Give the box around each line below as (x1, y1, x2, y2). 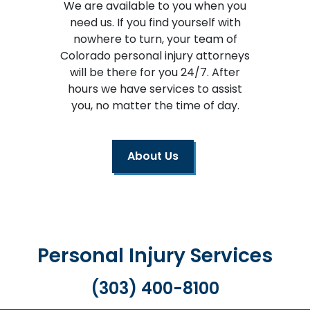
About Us (127, 148, 179, 165)
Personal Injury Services (37, 242, 273, 270)
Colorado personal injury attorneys (60, 48, 250, 64)
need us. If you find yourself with (69, 15, 241, 31)
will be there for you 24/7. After (70, 64, 240, 81)
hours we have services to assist (68, 81, 242, 98)
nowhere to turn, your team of (73, 31, 237, 48)
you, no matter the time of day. (71, 98, 239, 114)
